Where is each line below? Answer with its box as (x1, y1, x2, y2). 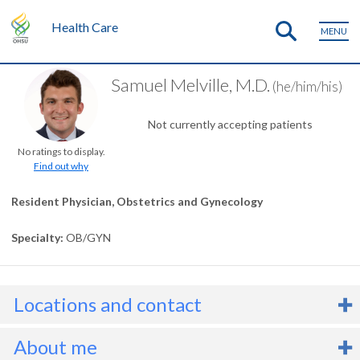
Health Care (51, 19, 118, 35)
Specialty (11, 231, 60, 244)
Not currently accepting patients (147, 117, 313, 131)
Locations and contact (14, 292, 202, 316)
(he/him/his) (270, 78, 342, 95)
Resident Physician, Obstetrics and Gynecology (11, 194, 263, 208)
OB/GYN (66, 231, 111, 244)
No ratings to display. (17, 145, 105, 157)
